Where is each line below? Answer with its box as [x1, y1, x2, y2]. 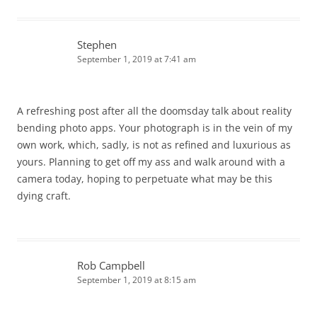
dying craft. [17, 189, 71, 203]
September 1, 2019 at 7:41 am [77, 53, 196, 66]
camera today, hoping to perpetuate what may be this [17, 172, 272, 186]
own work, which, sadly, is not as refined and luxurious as [17, 138, 291, 152]
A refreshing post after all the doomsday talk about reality [17, 104, 292, 118]
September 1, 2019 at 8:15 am [77, 274, 196, 287]
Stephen [77, 38, 117, 52]
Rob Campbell [77, 258, 145, 273]
